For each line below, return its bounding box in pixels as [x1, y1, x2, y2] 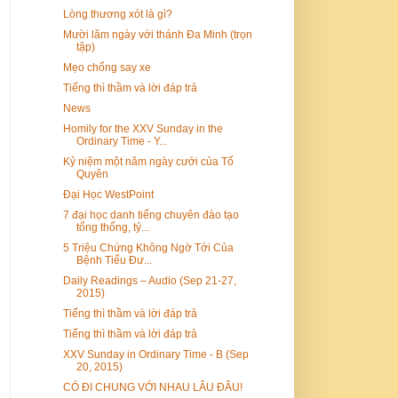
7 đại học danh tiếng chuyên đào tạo [62, 208, 239, 221]
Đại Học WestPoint [62, 187, 154, 201]
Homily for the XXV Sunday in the [62, 122, 223, 135]
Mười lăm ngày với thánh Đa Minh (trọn [62, 28, 252, 41]
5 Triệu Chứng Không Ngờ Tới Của [62, 241, 234, 254]
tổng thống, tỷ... [76, 220, 149, 234]
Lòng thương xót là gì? [62, 7, 172, 20]
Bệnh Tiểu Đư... [76, 253, 152, 267]
